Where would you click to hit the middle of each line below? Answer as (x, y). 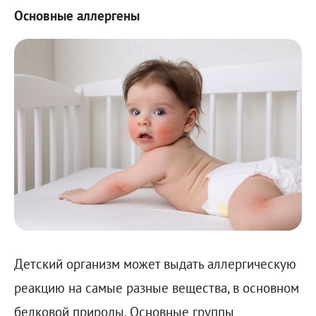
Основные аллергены (77, 15)
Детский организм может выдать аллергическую (155, 264)
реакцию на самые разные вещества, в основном (156, 288)
